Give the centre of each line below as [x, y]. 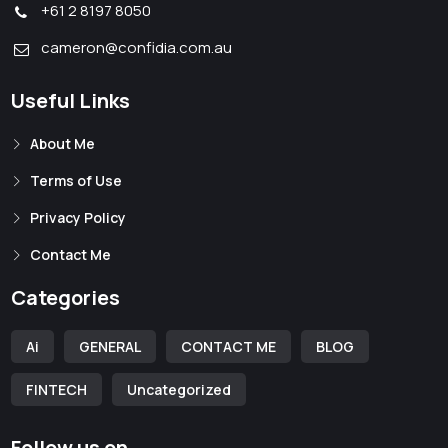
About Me [61, 144]
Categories [66, 298]
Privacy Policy [77, 218]
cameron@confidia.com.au [137, 48]
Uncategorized [179, 390]
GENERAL [110, 347]
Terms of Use [75, 181]
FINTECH [57, 390]
